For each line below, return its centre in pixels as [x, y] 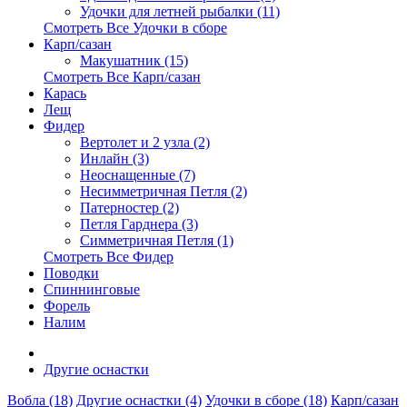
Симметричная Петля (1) [157, 240]
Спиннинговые [92, 289]
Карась [65, 93]
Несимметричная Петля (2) [164, 191]
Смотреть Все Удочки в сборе [135, 28]
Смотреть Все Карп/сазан [122, 77]
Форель [67, 306]
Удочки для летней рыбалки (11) [180, 11]
